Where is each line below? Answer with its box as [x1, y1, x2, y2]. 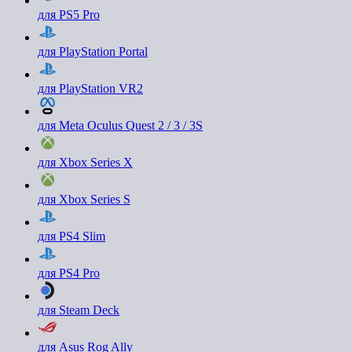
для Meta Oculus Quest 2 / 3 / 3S [38, 119, 203, 132]
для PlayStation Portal [38, 45, 148, 58]
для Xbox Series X [38, 156, 133, 169]
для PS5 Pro [38, 8, 100, 21]
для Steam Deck [38, 303, 119, 317]
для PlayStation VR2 [38, 82, 143, 95]
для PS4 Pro [38, 266, 100, 280]
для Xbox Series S [38, 192, 130, 206]
